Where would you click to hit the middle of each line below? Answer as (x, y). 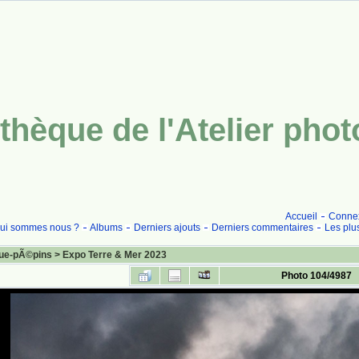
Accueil (301, 216)
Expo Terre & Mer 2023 (115, 255)
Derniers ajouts (167, 228)
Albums (106, 228)
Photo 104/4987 (316, 276)
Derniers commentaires (262, 228)
